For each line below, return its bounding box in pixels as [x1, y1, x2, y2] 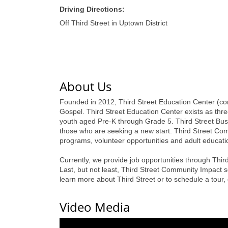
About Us [60, 78, 111, 95]
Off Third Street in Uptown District [60, 19, 167, 27]
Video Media [60, 198, 130, 215]
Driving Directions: [60, 5, 125, 13]
